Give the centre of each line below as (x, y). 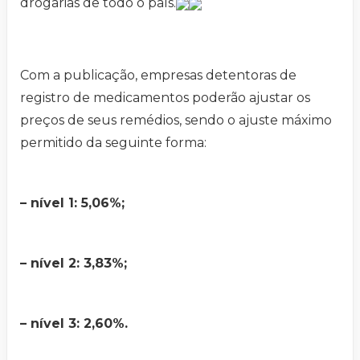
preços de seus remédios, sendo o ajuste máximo (176, 121)
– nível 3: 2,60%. (74, 324)
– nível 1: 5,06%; (72, 203)
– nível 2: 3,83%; (74, 264)
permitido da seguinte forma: (113, 143)
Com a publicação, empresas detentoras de (158, 76)
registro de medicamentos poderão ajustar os (165, 98)
